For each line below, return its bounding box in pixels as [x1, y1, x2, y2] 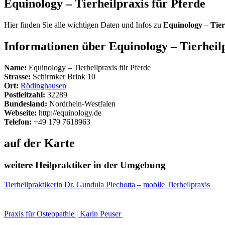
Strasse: [4, 72, 31, 81]
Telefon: [4, 117, 32, 126]
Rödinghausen [21, 81, 66, 90]
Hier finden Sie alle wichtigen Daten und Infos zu [4, 20, 163, 29]
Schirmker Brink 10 [31, 72, 95, 81]
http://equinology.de [37, 108, 101, 117]
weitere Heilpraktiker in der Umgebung [4, 160, 166, 171]
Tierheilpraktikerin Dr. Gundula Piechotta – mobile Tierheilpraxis [4, 180, 212, 189]
